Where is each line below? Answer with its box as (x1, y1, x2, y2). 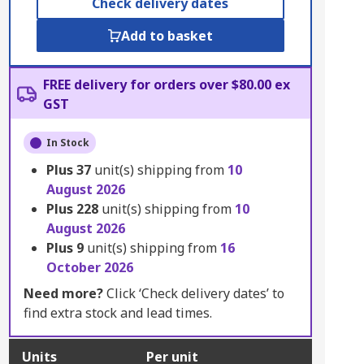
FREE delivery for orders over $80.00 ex (42, 76, 290, 93)
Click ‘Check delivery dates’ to (102, 284, 284, 302)
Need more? (23, 284, 103, 302)
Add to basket (120, 27, 213, 45)
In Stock (45, 136, 89, 149)
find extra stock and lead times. (23, 304, 212, 322)
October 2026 (45, 258, 133, 276)
